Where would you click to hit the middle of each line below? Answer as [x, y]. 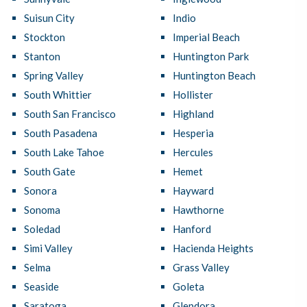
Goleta [188, 287]
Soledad [42, 229]
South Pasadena [61, 133]
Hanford [192, 229]
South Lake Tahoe [64, 152]
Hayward [193, 191]
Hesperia [193, 133]
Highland [193, 114]
